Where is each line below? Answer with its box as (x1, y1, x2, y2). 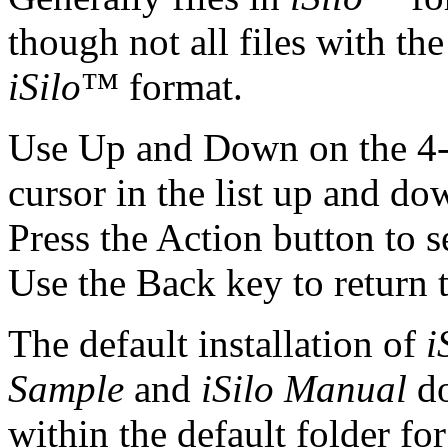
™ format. (81, 65, 243, 109)
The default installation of (8, 322, 426, 366)
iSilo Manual (201, 367, 407, 411)
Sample (8, 367, 124, 411)
